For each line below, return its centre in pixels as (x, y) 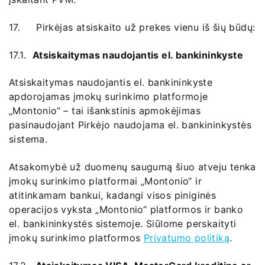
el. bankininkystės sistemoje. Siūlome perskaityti (123, 223)
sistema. (28, 139)
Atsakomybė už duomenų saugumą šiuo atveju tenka (132, 167)
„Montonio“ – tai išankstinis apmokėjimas (105, 111)
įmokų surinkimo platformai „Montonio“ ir (105, 181)
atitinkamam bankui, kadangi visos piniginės (113, 195)
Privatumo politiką (187, 237)
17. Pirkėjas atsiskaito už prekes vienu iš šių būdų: (132, 27)
